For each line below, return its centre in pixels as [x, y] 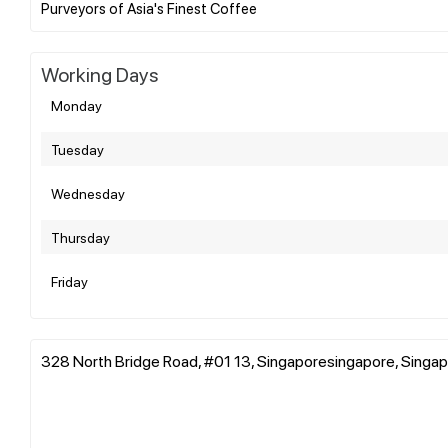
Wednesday [88, 192]
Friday [69, 280]
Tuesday [77, 148]
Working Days [100, 73]
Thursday [80, 236]
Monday [76, 104]
